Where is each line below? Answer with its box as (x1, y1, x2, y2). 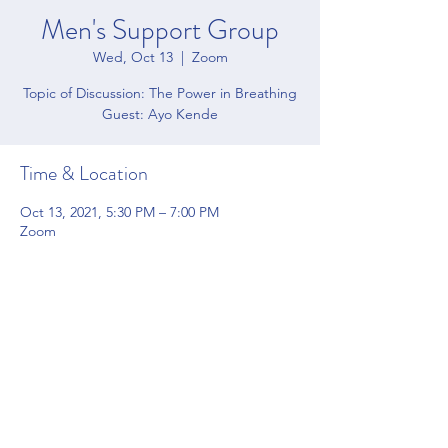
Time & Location (20, 159, 148, 188)
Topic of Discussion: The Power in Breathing (23, 84, 297, 102)
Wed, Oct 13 (92, 48, 173, 66)
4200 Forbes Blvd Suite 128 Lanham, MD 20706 (15, 413, 305, 431)
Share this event (20, 275, 144, 304)
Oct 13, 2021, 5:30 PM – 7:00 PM (20, 203, 219, 221)
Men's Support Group (41, 10, 279, 50)
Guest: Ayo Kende (102, 105, 218, 123)
